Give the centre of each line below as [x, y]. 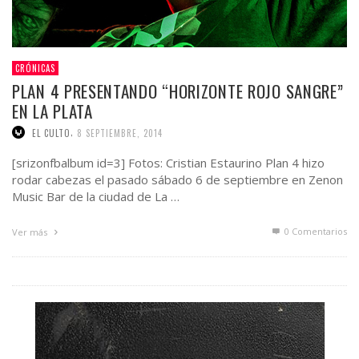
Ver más [31, 232]
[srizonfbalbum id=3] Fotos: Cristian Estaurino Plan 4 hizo [168, 163]
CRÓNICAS [35, 68]
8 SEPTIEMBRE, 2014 [120, 133]
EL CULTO [51, 133]
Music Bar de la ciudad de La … [96, 197]
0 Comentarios [315, 232]
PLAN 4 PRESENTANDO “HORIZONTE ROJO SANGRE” [178, 91]
